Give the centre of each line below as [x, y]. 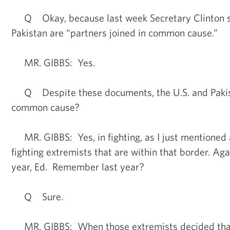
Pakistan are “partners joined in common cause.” [114, 32]
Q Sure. [37, 196]
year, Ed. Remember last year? [78, 166]
